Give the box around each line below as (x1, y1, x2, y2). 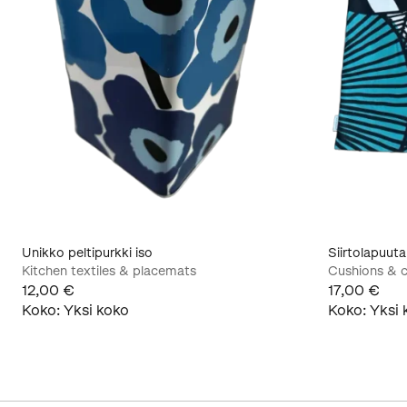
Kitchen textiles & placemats (22, 263, 196, 279)
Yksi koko (64, 301, 129, 319)
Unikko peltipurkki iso (22, 244, 153, 261)
